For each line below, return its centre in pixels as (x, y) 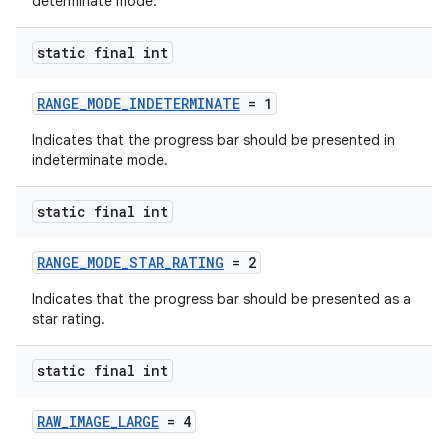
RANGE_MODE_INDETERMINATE (138, 103)
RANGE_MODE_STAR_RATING (130, 262)
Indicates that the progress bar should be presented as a (221, 299)
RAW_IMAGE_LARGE (98, 421)
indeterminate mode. (100, 160)
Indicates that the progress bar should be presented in (213, 140)
